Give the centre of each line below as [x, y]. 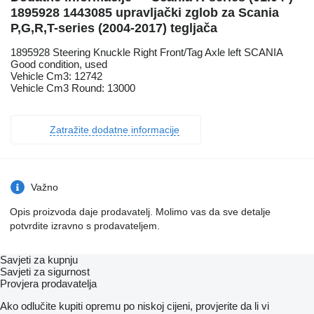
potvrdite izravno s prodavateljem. [85, 226]
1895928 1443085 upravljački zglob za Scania [145, 13]
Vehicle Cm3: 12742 [56, 76]
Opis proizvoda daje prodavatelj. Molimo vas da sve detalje [140, 212]
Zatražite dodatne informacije [115, 130]
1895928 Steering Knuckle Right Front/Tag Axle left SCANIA [147, 53]
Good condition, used [59, 64]
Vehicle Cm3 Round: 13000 [73, 88]
